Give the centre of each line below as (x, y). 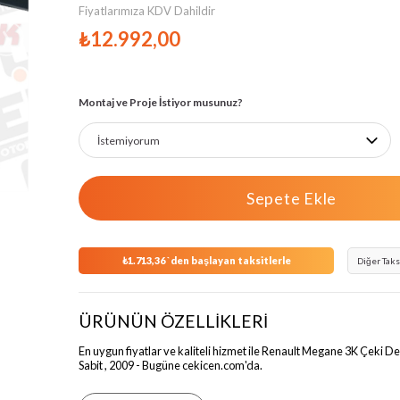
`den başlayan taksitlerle (229, 260)
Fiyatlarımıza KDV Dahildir (147, 11)
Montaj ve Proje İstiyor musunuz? (161, 102)
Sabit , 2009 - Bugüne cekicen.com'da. (171, 365)
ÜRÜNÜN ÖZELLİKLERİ (173, 321)
